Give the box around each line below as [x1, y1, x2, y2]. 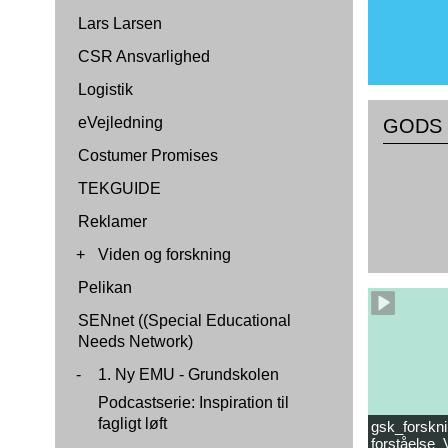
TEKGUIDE [78, 180, 161, 197]
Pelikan [78, 279, 132, 296]
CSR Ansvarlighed [78, 48, 210, 65]
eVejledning [78, 114, 163, 131]
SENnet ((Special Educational [78, 312, 291, 329]
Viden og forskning [98, 246, 231, 263]
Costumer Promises [78, 147, 218, 164]
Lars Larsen [78, 15, 162, 32]
